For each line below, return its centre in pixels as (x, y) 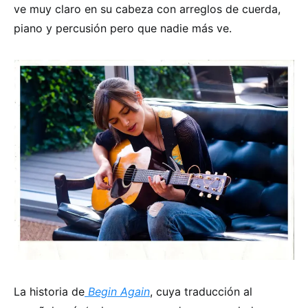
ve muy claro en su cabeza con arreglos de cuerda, (147, 9)
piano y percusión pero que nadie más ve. (123, 28)
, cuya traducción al (201, 291)
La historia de (49, 291)
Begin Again (119, 291)
